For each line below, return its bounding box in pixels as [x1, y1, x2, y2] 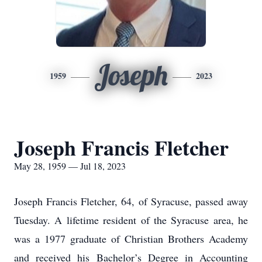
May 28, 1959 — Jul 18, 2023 [14, 160, 126, 172]
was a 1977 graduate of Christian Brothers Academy [14, 232, 248, 246]
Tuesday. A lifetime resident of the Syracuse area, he [14, 213, 248, 227]
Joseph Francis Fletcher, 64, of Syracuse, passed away [14, 194, 248, 208]
